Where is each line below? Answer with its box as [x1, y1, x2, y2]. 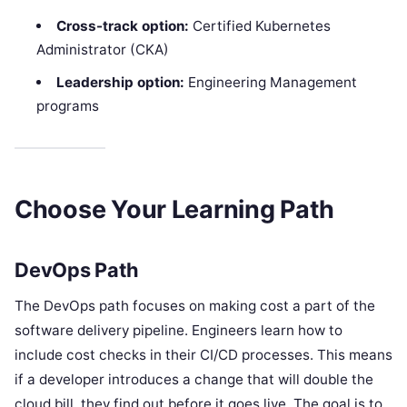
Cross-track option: [55, 17, 189, 35]
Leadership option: [55, 74, 184, 92]
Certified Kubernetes [188, 17, 331, 35]
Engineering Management [184, 74, 357, 92]
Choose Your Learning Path [15, 194, 334, 224]
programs [36, 97, 100, 115]
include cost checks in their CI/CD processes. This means [15, 346, 392, 364]
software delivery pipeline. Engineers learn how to [15, 322, 342, 340]
